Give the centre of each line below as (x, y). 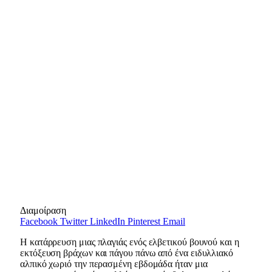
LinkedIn (107, 221)
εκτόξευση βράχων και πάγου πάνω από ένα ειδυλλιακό (127, 253)
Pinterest (144, 221)
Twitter (74, 221)
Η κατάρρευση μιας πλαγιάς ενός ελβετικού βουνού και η (130, 242)
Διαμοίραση (43, 210)
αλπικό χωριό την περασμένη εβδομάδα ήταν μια (114, 263)
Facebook (39, 221)
